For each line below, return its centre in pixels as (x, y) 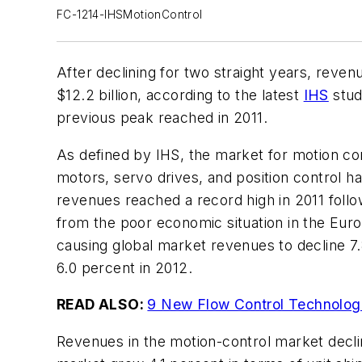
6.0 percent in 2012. (124, 267)
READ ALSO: (102, 305)
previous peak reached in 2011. (162, 118)
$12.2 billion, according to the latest (180, 95)
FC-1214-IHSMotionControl (130, 15)
